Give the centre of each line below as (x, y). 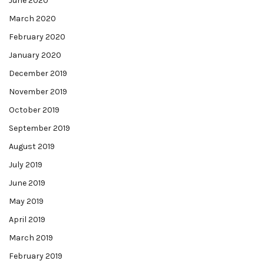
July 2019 (26, 165)
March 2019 (31, 238)
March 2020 (32, 19)
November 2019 (38, 92)
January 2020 (35, 55)
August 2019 (32, 146)
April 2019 (27, 220)
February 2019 (36, 256)
